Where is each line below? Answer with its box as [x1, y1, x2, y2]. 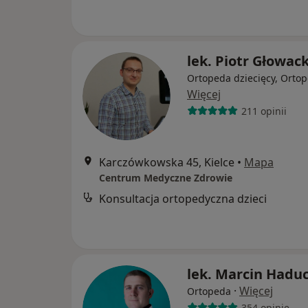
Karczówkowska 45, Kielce [99, 155, 234, 170]
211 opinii [241, 104, 287, 118]
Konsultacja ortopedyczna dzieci [99, 191, 267, 206]
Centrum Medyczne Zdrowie [99, 171, 232, 184]
